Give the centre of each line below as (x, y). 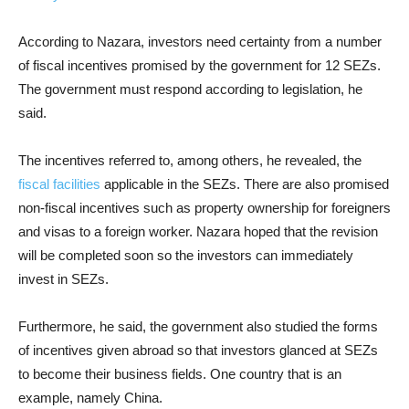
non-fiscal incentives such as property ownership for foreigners (204, 208)
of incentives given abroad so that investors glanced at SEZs (198, 350)
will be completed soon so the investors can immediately (186, 255)
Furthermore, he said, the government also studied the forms (198, 326)
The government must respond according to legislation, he (190, 89)
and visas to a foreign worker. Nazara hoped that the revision (198, 231)
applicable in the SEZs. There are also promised (245, 184)
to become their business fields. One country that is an (180, 374)
